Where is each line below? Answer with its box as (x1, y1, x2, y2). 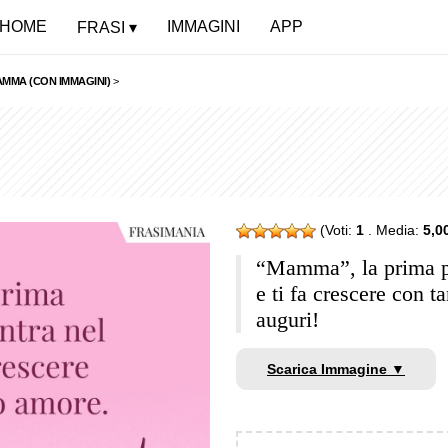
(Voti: (316, 222, 356, 238)
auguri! (256, 307, 319, 333)
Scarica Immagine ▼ (267, 361, 405, 378)
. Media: (364, 222, 423, 238)
